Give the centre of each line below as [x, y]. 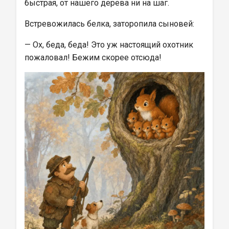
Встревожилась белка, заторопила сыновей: [109, 24]
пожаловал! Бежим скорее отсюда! [93, 58]
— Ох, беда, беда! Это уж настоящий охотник [110, 45]
